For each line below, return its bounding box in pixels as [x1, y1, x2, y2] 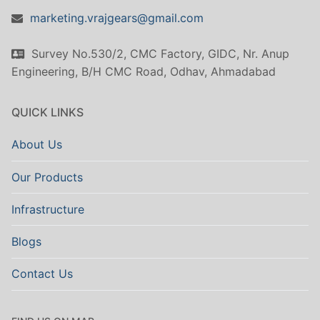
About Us [11, 137, 62, 152]
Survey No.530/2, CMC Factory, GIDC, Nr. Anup [28, 46, 289, 61]
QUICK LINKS [11, 105, 84, 120]
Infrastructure [11, 201, 84, 216]
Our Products [11, 169, 83, 184]
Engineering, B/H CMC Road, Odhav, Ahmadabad [11, 64, 279, 79]
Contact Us [11, 266, 73, 281]
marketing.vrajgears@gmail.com [30, 11, 204, 26]
